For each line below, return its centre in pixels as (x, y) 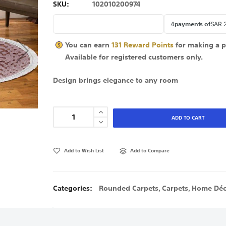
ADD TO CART (188, 118)
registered (129, 57)
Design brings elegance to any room (116, 80)
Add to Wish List (84, 150)
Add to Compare (150, 151)
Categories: (74, 188)
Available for (87, 57)
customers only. (176, 57)
